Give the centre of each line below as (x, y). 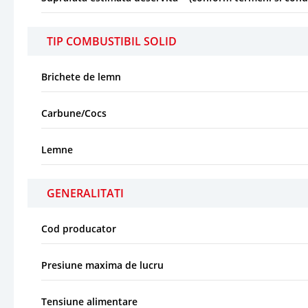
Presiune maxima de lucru (102, 265)
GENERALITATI (85, 193)
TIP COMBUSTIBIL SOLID (112, 41)
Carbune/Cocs (74, 113)
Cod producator (79, 228)
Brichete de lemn (81, 76)
